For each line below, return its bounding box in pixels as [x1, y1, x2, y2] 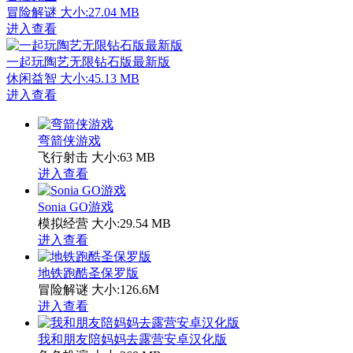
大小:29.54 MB [91, 216, 171, 230]
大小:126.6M [91, 282, 159, 296]
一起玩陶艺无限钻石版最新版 [6, 54, 170, 69]
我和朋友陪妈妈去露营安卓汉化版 [38, 332, 227, 346]
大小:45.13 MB [60, 71, 139, 85]
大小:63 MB [91, 150, 155, 164]
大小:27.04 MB [60, 5, 139, 19]
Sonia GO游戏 [38, 199, 113, 214]
